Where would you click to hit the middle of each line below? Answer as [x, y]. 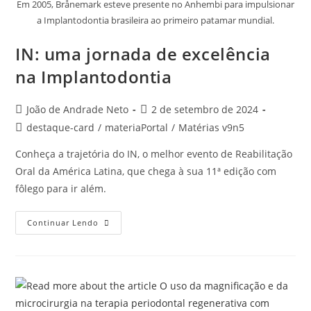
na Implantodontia [94, 76]
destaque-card [61, 127]
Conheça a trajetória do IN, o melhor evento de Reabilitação [154, 153]
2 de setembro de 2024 [205, 109]
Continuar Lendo [63, 222]
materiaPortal [137, 127]
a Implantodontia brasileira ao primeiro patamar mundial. [155, 20]
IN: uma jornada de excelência [143, 53]
